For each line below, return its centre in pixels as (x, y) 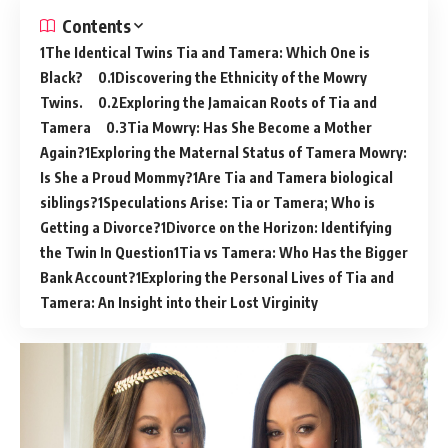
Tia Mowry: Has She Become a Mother (249, 127)
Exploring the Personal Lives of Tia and (267, 277)
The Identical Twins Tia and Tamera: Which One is (207, 52)
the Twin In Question (107, 252)
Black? (61, 77)
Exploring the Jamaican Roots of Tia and (248, 102)
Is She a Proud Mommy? (116, 177)
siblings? (69, 202)
